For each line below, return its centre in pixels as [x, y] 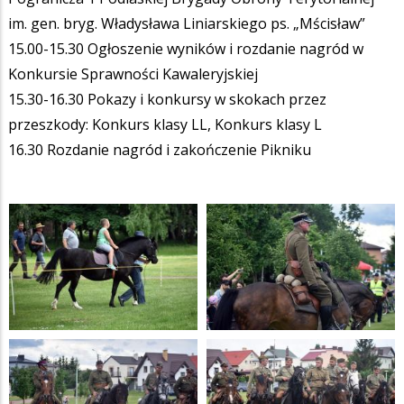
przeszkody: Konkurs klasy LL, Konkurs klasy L [165, 124]
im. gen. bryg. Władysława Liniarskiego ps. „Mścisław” [187, 23]
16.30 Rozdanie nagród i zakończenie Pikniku [160, 149]
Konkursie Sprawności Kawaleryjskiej [133, 73]
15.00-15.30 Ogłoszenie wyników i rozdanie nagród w [186, 48]
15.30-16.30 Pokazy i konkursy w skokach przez [167, 99]
